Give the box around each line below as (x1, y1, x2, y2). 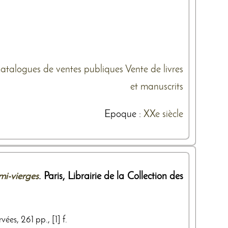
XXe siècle (144, 109, 183, 120)
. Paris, (39, 171, 68, 182)
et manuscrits (130, 81, 183, 92)
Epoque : (104, 109, 144, 120)
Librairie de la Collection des (67, 171, 184, 182)
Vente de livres (125, 64, 183, 75)
